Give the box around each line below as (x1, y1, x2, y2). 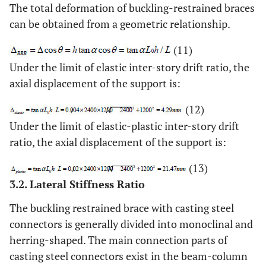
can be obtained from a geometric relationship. (9, 16, 230, 31)
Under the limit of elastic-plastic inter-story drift (9, 118, 239, 133)
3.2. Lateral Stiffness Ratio (9, 176, 145, 191)
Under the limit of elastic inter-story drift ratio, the (9, 59, 249, 74)
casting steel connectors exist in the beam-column (9, 248, 248, 263)
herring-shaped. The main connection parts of (9, 232, 227, 247)
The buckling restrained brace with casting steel (9, 200, 234, 215)
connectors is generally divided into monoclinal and (9, 216, 253, 231)
